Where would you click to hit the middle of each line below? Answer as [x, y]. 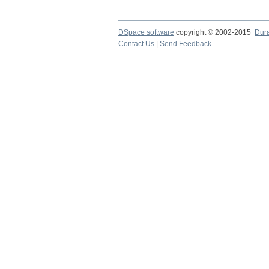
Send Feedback [186, 44]
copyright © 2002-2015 [214, 32]
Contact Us [136, 44]
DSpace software [146, 32]
